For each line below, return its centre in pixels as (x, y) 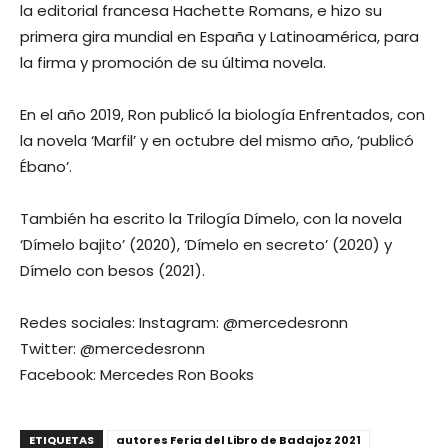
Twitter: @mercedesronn (112, 348)
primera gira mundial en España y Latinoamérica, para (219, 36)
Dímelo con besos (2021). (112, 270)
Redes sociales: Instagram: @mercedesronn (184, 322)
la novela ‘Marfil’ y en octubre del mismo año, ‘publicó (217, 140)
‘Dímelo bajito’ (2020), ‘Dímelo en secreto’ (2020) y (206, 244)
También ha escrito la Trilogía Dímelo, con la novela (211, 218)
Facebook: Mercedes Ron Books (137, 374)
